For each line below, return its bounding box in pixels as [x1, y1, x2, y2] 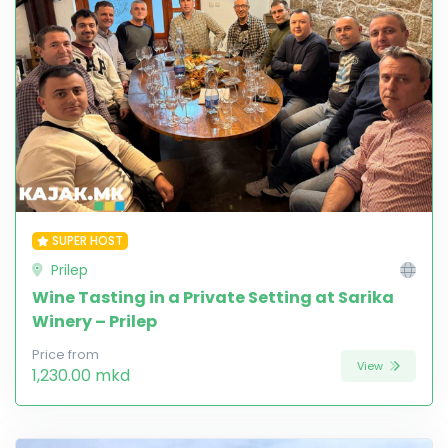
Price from [32, 346, 99, 364]
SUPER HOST [51, 232, 123, 250]
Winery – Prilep [32, 310, 157, 334]
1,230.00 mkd [32, 364, 130, 388]
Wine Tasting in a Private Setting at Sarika [32, 286, 394, 310]
